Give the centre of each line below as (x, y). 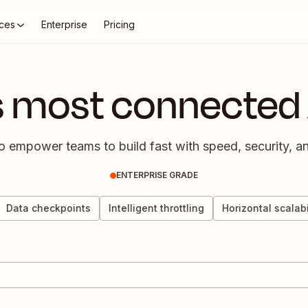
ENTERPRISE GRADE (157, 175)
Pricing (119, 24)
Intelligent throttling (144, 208)
